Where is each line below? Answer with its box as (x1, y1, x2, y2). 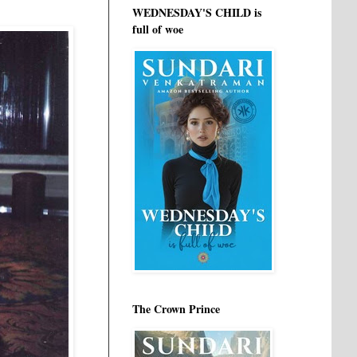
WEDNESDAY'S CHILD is (132, 4, 261, 21)
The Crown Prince (132, 300, 220, 317)
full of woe (132, 21, 183, 37)
